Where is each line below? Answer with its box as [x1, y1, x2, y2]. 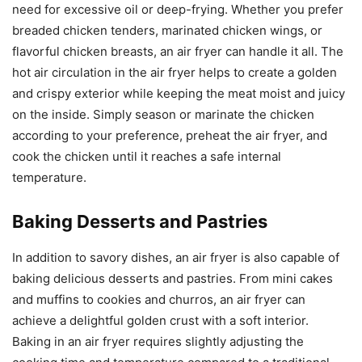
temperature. [12, 169, 86, 185]
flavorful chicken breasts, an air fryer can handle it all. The [12, 43, 343, 59]
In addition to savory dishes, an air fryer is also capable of [12, 249, 339, 265]
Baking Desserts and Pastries [12, 210, 267, 232]
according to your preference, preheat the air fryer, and [12, 127, 327, 143]
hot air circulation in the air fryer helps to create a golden [12, 64, 337, 80]
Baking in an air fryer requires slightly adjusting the [12, 333, 304, 349]
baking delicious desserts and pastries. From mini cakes [12, 270, 333, 286]
